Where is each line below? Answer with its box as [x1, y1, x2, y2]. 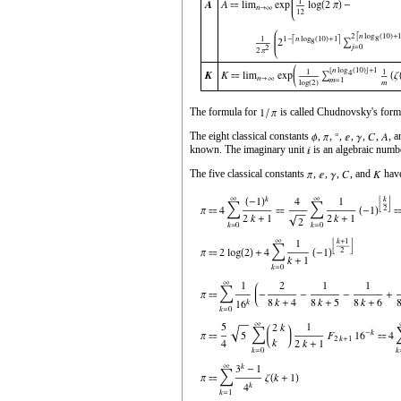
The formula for [190, 106, 260, 119]
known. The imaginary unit [190, 143, 307, 157]
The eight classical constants [190, 130, 311, 143]
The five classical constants [190, 167, 307, 181]
